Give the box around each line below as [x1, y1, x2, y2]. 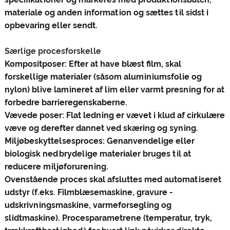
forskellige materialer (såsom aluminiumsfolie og [4, 71, 202, 82]
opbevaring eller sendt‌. [4, 20, 98, 30]
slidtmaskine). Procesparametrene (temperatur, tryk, [4, 213, 212, 223]
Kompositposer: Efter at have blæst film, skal [4, 59, 181, 69]
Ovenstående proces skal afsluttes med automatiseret [4, 174, 221, 184]
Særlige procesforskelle [4, 46, 101, 56]
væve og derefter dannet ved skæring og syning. [4, 123, 198, 133]
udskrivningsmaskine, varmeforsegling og [4, 200, 171, 210]
